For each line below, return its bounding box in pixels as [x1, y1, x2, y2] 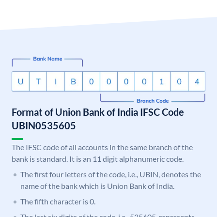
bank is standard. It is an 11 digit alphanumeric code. [12, 154, 184, 164]
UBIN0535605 [12, 120, 76, 132]
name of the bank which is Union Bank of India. [20, 181, 174, 191]
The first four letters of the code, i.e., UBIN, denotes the [20, 170, 201, 179]
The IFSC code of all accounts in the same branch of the [12, 142, 193, 152]
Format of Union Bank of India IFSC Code [12, 106, 184, 118]
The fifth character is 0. [20, 197, 95, 206]
